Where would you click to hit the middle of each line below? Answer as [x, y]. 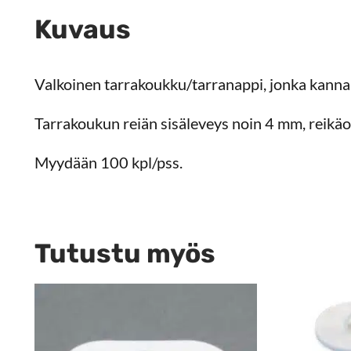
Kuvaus [83, 29]
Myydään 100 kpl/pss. [109, 163]
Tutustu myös [125, 254]
